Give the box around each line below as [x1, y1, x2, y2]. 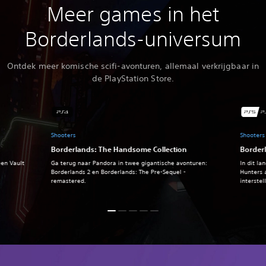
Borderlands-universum [24, 27, 242, 51]
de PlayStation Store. [91, 73, 175, 84]
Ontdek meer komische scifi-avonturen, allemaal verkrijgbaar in [7, 61, 259, 72]
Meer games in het [46, 2, 220, 26]
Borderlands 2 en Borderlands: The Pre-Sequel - [50, 167, 186, 177]
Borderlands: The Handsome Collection [50, 144, 187, 154]
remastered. [50, 176, 86, 186]
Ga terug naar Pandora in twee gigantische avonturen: [50, 159, 207, 168]
